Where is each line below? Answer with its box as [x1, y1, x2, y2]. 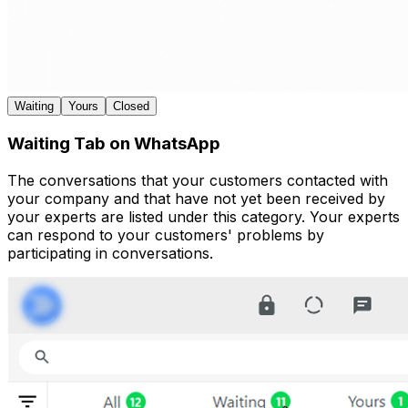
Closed [113, 99, 149, 114]
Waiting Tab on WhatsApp [7, 132, 220, 154]
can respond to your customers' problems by [7, 225, 324, 244]
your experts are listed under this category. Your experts [7, 207, 400, 226]
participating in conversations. [7, 243, 213, 262]
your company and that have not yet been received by [7, 189, 385, 208]
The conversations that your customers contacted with [7, 170, 388, 189]
